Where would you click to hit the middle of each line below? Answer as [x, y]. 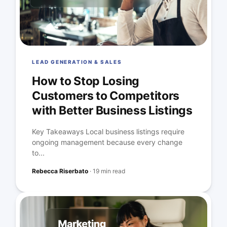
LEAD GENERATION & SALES [77, 62]
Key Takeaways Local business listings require [108, 131]
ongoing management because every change [107, 142]
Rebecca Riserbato [60, 171]
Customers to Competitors [106, 96]
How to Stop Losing [86, 81]
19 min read [109, 171]
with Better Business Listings [112, 110]
